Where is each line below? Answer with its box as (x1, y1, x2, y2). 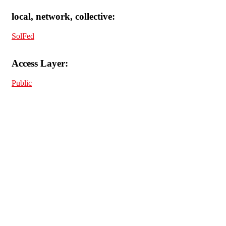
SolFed (12, 31, 34, 40)
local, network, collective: (12, 11, 115, 22)
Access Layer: (12, 58, 68, 69)
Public (12, 79, 32, 87)
